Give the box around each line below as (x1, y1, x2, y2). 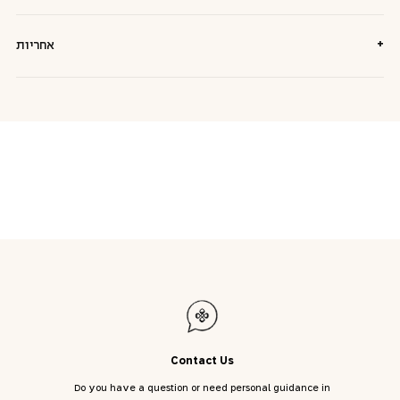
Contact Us (170, 356, 234, 367)
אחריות (16, 39, 54, 52)
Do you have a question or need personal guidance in (73, 384, 330, 393)
